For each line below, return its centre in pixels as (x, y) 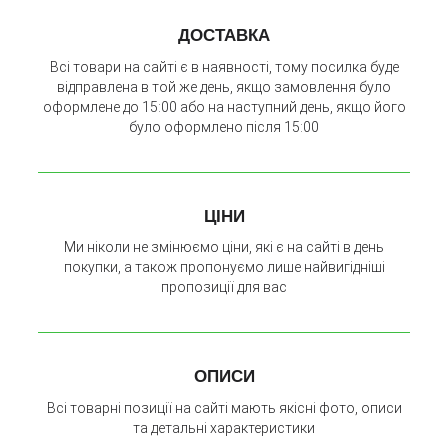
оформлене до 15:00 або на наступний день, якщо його (224, 106)
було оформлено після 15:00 (224, 126)
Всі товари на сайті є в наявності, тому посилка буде (224, 66)
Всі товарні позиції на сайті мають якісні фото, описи (224, 408)
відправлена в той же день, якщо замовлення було (224, 86)
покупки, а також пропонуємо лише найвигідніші (224, 267)
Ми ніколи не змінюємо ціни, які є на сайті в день (224, 247)
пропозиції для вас (224, 287)
